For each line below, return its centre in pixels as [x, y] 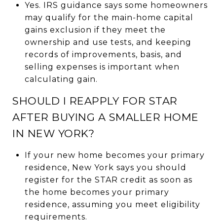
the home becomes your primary [97, 192]
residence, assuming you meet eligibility [112, 204]
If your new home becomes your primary [114, 155]
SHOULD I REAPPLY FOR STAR [95, 101]
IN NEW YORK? [53, 133]
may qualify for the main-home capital [109, 17]
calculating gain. [61, 79]
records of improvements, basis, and [103, 54]
